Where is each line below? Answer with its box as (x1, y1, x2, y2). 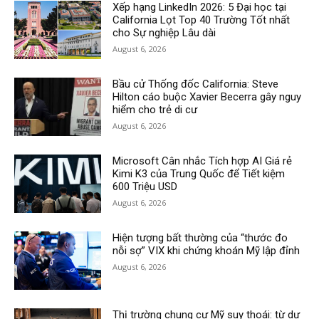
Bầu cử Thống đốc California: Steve (113, 77, 279, 90)
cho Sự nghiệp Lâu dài (113, 26, 216, 39)
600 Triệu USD (113, 179, 178, 193)
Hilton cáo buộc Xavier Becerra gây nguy (113, 90, 302, 103)
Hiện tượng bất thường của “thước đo (113, 231, 288, 244)
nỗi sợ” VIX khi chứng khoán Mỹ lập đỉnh (113, 244, 300, 257)
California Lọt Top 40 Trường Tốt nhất (113, 13, 291, 26)
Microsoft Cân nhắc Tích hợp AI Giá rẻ (113, 154, 293, 167)
